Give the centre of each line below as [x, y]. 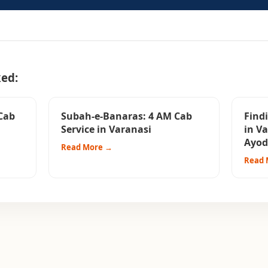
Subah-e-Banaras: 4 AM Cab [126, 116]
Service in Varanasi [106, 130]
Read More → [86, 147]
